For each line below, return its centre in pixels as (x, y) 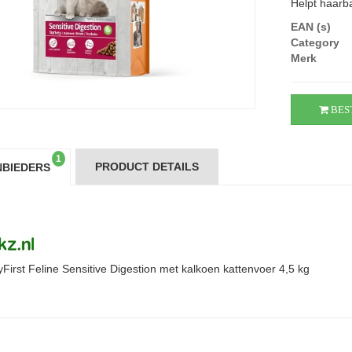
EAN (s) (311, 27)
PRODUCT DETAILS (147, 167)
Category (315, 42)
